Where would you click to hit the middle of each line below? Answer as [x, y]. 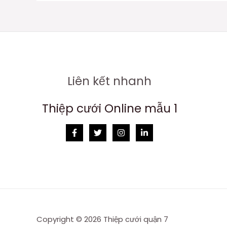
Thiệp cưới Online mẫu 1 [109, 108]
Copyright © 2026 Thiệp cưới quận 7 [102, 219]
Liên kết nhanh [110, 81]
